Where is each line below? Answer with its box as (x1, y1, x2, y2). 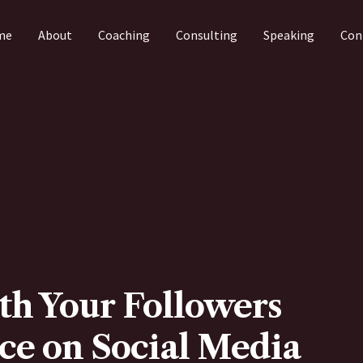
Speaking (263, 27, 314, 43)
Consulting (175, 27, 237, 43)
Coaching (97, 27, 150, 43)
